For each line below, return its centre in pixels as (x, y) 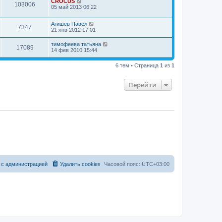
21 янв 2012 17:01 (73, 30)
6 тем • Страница (138, 66)
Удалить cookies (80, 164)
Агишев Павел (69, 24)
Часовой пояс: (123, 164)
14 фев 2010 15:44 (74, 50)
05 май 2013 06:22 (74, 7)
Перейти (142, 85)
